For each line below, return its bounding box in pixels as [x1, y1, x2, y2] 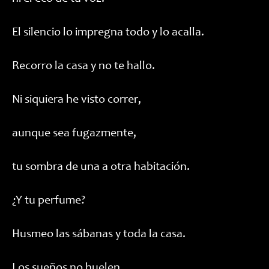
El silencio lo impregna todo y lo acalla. [12, 27, 204, 39]
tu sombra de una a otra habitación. [12, 162, 190, 174]
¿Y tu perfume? [12, 195, 85, 207]
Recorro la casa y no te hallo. [12, 61, 155, 73]
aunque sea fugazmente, [12, 128, 136, 140]
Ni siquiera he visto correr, [12, 94, 141, 106]
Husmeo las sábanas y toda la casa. [12, 229, 186, 241]
